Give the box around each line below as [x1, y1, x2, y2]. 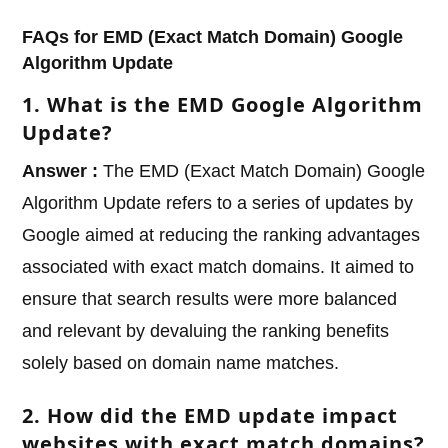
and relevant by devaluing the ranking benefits [22, 321, 390, 342]
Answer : [22, 161, 99, 182]
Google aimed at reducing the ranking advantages [22, 225, 421, 246]
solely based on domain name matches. [22, 353, 340, 374]
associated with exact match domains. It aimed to [22, 257, 415, 278]
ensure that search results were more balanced [22, 289, 398, 310]
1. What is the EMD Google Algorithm [22, 91, 424, 119]
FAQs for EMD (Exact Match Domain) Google [22, 27, 404, 48]
